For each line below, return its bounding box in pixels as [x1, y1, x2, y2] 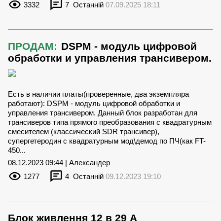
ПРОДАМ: [8, 40, 57, 52]
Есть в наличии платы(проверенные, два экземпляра [8, 89, 189, 98]
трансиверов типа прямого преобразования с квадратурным [8, 117, 212, 126]
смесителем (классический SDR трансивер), [8, 127, 159, 136]
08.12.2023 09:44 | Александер [8, 158, 110, 167]
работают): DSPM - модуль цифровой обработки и [8, 99, 180, 108]
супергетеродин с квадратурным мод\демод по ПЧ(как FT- [8, 136, 206, 145]
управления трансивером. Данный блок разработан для [8, 108, 197, 117]
